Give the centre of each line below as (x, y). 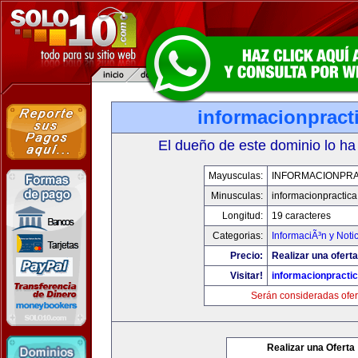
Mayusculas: (236, 176)
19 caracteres (301, 216)
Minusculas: (237, 196)
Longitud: (243, 216)
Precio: (247, 256)
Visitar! (247, 276)
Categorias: (238, 236)
